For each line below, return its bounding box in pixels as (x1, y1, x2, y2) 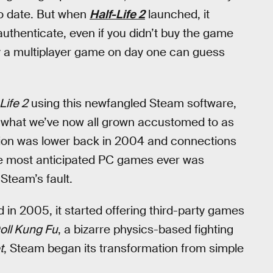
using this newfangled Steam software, (28, 95, 236, 111)
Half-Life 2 (90, 7, 145, 23)
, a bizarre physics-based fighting (58, 222, 233, 238)
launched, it (145, 7, 210, 23)
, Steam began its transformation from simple (4, 241, 244, 257)
